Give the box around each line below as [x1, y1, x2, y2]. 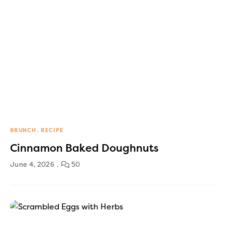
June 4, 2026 [10, 160, 54, 168]
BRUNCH [10, 127, 36, 134]
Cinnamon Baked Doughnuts [10, 142, 159, 154]
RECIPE [40, 127, 64, 134]
